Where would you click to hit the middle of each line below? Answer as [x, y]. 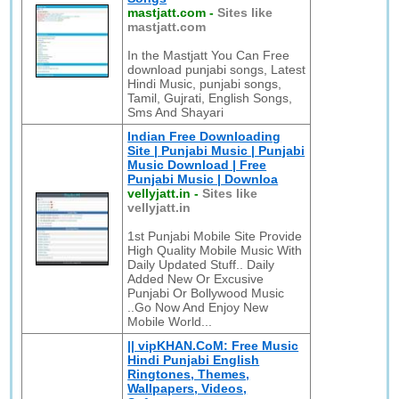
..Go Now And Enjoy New [198, 307]
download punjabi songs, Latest [217, 69]
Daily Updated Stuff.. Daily [201, 265]
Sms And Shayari [176, 112]
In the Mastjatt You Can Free [209, 55]
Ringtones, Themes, [189, 374]
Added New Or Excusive [196, 279]
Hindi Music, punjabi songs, [205, 84]
